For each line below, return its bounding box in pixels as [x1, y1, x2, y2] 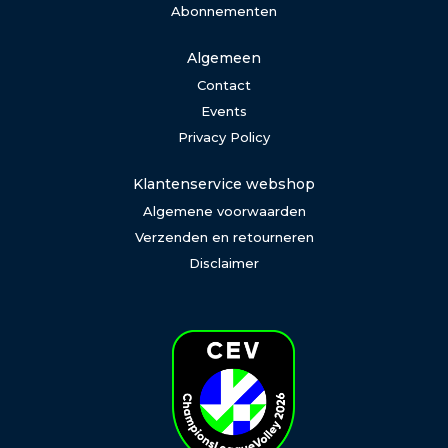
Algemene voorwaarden [142, 203, 306, 219]
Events [201, 103, 247, 119]
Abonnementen [171, 3, 277, 19]
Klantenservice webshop [133, 175, 315, 193]
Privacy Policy [178, 129, 270, 145]
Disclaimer [189, 255, 259, 271]
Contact [197, 77, 251, 93]
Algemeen [187, 49, 261, 67]
